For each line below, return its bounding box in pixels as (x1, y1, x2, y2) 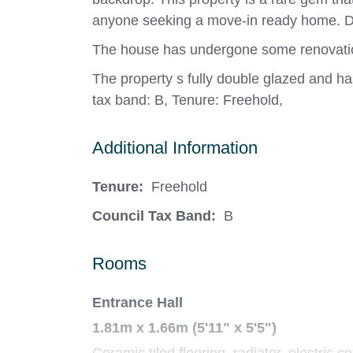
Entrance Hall (92, 295, 183, 311)
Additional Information (92, 138, 258, 158)
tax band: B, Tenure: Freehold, (92, 92, 283, 109)
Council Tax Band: (92, 208, 216, 225)
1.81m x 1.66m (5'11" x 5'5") (92, 320, 277, 336)
